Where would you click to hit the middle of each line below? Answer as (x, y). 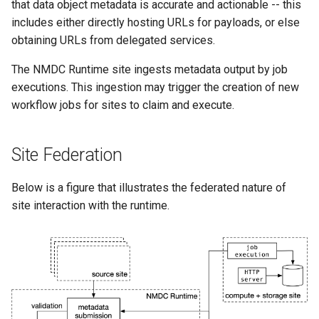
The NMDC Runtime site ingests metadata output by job (150, 69)
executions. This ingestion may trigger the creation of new (155, 87)
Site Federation (67, 155)
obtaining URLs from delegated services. (113, 40)
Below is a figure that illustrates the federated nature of (149, 188)
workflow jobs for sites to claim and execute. (123, 105)
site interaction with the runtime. (90, 205)
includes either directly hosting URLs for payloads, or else (156, 22)
